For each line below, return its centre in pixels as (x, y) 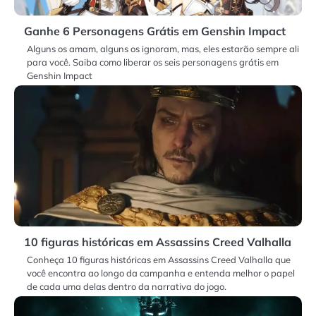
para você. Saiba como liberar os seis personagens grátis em (153, 62)
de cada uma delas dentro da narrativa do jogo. (127, 286)
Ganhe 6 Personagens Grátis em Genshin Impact (155, 31)
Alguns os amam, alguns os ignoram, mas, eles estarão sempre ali (163, 48)
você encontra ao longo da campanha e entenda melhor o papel (161, 273)
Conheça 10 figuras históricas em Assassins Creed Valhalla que (159, 259)
